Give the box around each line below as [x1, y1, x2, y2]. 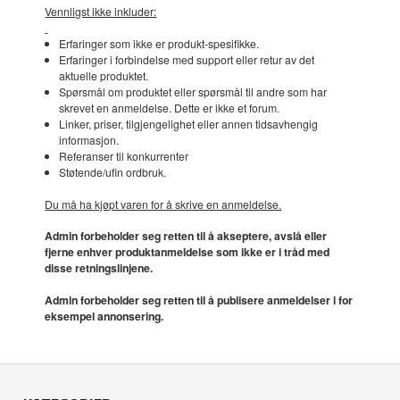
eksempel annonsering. [45, 307, 164, 324]
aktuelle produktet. [58, 68, 148, 84]
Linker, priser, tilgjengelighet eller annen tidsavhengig [58, 116, 318, 132]
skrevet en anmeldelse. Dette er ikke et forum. [58, 100, 279, 116]
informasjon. [58, 132, 119, 148]
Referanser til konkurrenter [58, 148, 188, 164]
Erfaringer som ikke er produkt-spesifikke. [58, 36, 259, 52]
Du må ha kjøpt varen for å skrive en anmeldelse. [45, 196, 282, 212]
